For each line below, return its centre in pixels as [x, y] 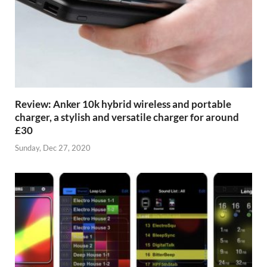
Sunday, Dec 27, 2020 [53, 148]
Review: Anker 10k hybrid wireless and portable [123, 104]
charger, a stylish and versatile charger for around [127, 117]
